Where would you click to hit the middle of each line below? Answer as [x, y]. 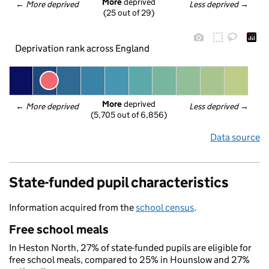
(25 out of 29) [129, 13]
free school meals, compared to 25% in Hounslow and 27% [129, 260]
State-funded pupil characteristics [119, 182]
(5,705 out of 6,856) [128, 115]
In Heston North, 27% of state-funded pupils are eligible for [130, 248]
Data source [235, 137]
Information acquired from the [72, 207]
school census [165, 207]
